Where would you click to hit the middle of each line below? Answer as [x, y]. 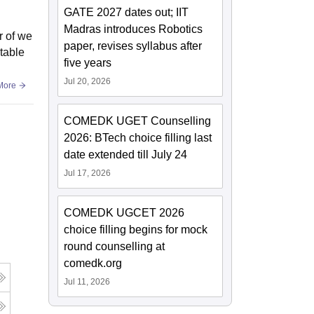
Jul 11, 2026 [87, 282]
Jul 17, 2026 [88, 173]
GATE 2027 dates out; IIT [127, 13]
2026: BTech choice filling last [138, 138]
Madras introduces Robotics [134, 29]
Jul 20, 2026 [88, 82]
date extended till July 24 [126, 155]
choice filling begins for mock [136, 230]
